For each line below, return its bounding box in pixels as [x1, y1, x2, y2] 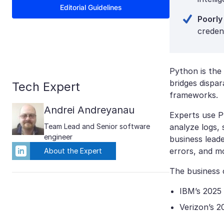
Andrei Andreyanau [44, 104, 134, 116]
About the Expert [44, 146, 102, 155]
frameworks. [169, 90, 220, 100]
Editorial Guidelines [60, 3, 121, 11]
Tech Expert [12, 79, 80, 94]
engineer [44, 132, 72, 141]
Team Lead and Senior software [44, 122, 150, 130]
